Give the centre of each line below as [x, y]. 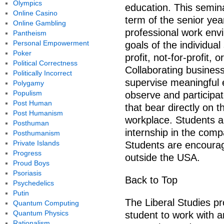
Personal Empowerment [51, 43]
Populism [27, 93]
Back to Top [151, 180]
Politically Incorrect [42, 73]
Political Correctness [45, 63]
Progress [27, 153]
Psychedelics [33, 183]
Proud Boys [31, 163]
